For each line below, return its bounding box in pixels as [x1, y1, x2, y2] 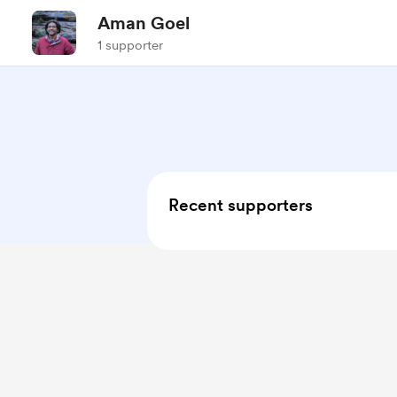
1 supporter [97, 37, 163, 53]
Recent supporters [168, 195, 313, 215]
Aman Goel [97, 12, 190, 34]
